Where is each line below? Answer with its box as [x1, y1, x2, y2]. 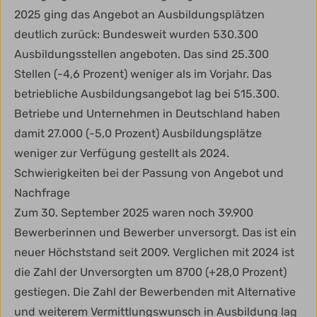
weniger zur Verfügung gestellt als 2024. [14, 146, 232, 161]
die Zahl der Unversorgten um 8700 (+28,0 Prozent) [14, 265, 287, 279]
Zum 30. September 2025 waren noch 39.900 [14, 206, 253, 220]
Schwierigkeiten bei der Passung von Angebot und [14, 166, 284, 180]
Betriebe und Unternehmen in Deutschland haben [14, 107, 280, 121]
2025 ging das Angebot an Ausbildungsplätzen [14, 8, 265, 22]
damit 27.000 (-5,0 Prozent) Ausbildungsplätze [14, 127, 262, 141]
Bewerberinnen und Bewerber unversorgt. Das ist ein [14, 226, 296, 240]
